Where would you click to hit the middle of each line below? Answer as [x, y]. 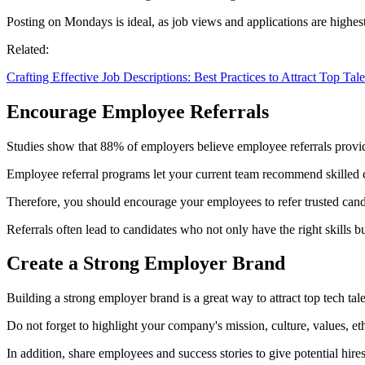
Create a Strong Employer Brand [146, 264]
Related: [28, 49]
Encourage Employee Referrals [138, 111]
